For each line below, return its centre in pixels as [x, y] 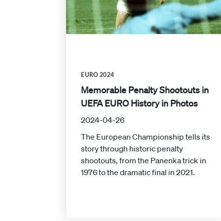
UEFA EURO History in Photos [140, 103]
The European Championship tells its [146, 137]
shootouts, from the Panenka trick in [144, 161]
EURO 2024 [97, 75]
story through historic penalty [132, 149]
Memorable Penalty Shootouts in [145, 90]
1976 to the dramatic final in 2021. [138, 172]
